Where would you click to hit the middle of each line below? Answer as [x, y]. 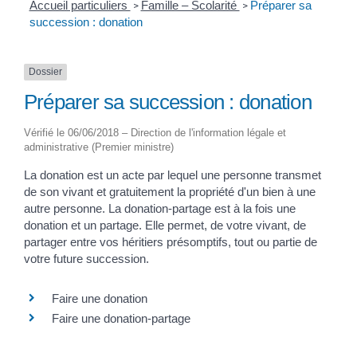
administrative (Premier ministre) [99, 147]
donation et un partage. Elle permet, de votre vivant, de [165, 226]
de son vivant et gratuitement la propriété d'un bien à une [170, 192]
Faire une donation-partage [121, 318]
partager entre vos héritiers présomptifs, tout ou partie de [171, 242]
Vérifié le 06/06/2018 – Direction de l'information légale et [155, 133]
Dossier [45, 72]
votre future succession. [86, 259]
